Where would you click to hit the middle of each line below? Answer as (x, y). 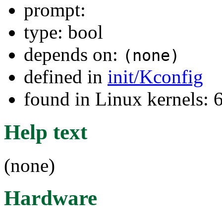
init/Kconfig (155, 76)
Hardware (51, 198)
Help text (46, 132)
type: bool (63, 32)
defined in (66, 76)
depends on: (73, 54)
